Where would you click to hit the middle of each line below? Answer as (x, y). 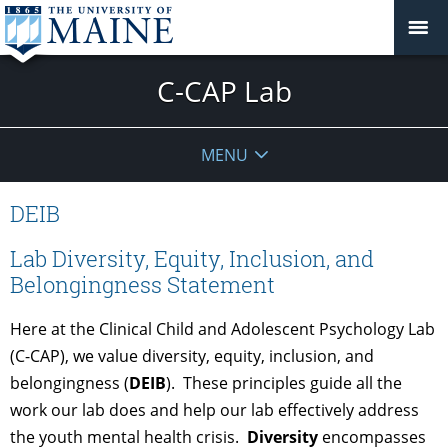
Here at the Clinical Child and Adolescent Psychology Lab (222, 328)
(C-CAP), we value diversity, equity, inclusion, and (192, 355)
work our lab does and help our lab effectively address (214, 409)
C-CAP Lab (224, 90)
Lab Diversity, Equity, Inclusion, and (192, 258)
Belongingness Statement (147, 284)
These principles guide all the (292, 382)
